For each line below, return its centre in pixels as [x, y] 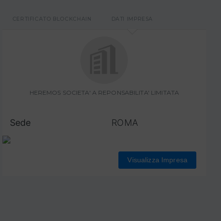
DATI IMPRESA [132, 19]
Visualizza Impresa [157, 160]
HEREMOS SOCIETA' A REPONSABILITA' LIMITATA [104, 92]
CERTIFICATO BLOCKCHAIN [52, 19]
